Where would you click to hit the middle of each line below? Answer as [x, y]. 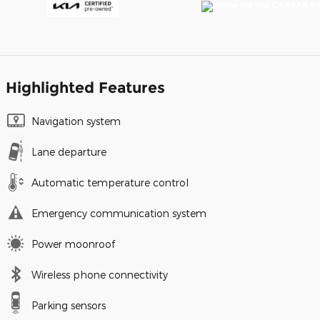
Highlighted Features [85, 88]
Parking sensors [69, 306]
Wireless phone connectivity [100, 275]
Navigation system [76, 121]
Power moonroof [73, 244]
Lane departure [69, 152]
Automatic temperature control [110, 183]
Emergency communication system [119, 214]
